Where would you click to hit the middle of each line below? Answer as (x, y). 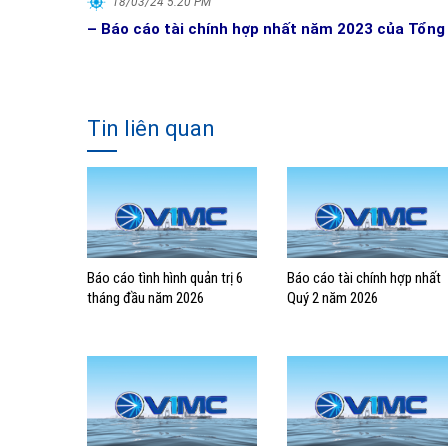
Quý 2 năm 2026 (332, 297)
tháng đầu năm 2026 (145, 297)
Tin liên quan (151, 128)
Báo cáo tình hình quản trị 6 (165, 277)
